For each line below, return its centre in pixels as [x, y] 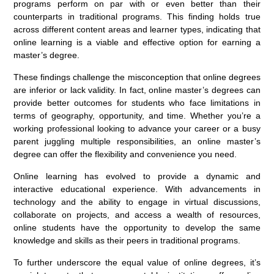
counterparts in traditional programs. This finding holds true [137, 17]
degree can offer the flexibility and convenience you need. [125, 154]
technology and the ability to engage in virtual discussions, [137, 202]
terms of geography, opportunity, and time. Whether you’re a [137, 116]
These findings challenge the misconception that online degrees [137, 77]
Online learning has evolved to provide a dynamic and [137, 176]
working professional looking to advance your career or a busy [137, 129]
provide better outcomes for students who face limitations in [137, 103]
